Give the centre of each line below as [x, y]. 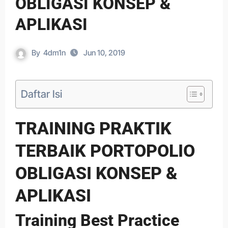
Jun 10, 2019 [104, 53]
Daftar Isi [41, 94]
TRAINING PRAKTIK [93, 128]
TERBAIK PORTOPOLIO [105, 151]
